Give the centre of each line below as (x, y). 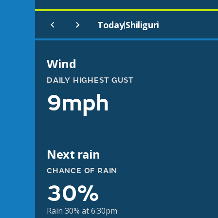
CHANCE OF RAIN (82, 171)
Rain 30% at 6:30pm (82, 211)
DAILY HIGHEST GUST (90, 80)
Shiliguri (142, 25)
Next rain (73, 154)
